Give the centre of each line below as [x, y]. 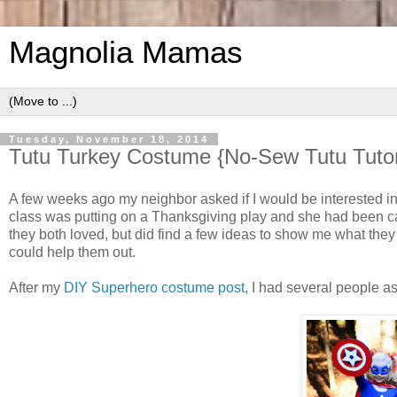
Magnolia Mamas [126, 52]
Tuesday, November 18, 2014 [109, 139]
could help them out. [72, 252]
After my [36, 287]
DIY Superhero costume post [154, 287]
